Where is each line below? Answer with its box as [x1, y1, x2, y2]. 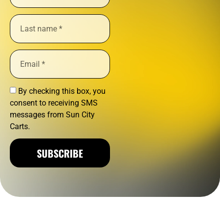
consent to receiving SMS [10, 98, 98, 108]
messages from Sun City [10, 110, 95, 120]
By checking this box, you [18, 86, 106, 96]
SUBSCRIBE [37, 145, 83, 161]
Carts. [10, 122, 30, 132]
